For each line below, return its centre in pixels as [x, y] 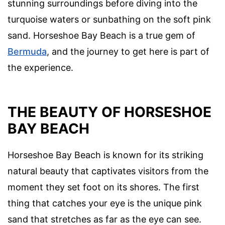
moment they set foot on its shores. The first [103, 187]
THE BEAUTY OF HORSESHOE [109, 112]
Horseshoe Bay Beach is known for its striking [105, 155]
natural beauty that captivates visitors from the [108, 171]
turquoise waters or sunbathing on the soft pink [109, 20]
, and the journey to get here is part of [128, 52]
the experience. [40, 68]
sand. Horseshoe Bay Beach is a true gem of [101, 36]
